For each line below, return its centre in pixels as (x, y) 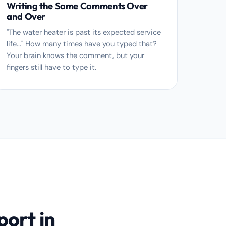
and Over (26, 16)
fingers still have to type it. (51, 67)
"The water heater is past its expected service (84, 32)
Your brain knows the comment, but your (75, 55)
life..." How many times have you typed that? (82, 44)
